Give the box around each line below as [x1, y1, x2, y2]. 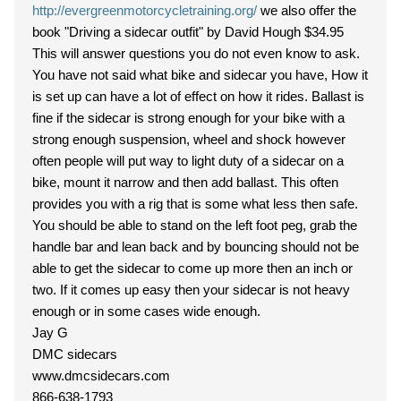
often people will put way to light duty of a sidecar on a [32, 153, 344, 168]
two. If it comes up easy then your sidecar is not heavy [32, 282, 350, 297]
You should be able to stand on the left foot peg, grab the [32, 218, 357, 233]
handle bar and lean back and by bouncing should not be [32, 239, 359, 254]
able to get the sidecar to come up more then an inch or [32, 260, 353, 276]
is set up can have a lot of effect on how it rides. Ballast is [32, 89, 364, 104]
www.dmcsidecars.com [32, 368, 170, 383]
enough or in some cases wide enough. [32, 303, 260, 319]
